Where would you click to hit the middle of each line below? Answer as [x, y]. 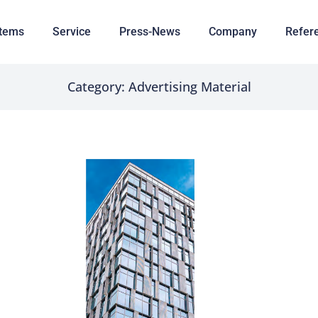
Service [71, 32]
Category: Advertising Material [159, 87]
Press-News [149, 32]
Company [232, 32]
